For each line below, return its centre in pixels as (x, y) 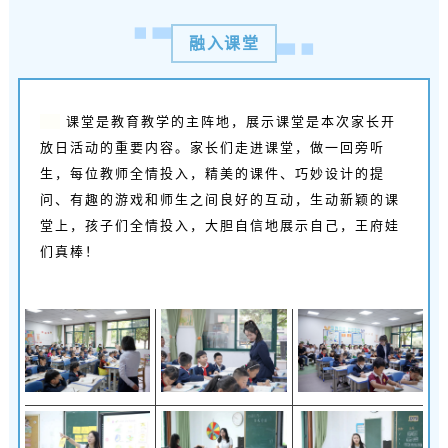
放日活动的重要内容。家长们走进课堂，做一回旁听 (212, 147)
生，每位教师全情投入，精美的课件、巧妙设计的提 (212, 173)
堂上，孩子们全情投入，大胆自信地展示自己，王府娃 (219, 225)
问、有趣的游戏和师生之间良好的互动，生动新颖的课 (219, 199)
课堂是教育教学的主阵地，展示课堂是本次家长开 (227, 121)
